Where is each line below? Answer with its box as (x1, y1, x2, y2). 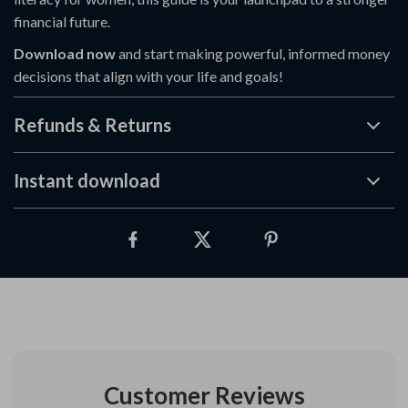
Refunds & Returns (14, 114, 171, 136)
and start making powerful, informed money (116, 45, 390, 62)
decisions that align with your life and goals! (14, 67, 283, 85)
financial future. (14, 13, 110, 30)
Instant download (14, 169, 160, 191)
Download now (14, 45, 116, 62)
